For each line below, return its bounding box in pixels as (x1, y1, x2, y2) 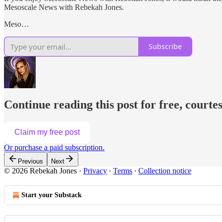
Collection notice (138, 166, 191, 175)
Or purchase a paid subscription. (4, 143, 105, 152)
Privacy (83, 166, 107, 175)
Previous (18, 157, 43, 165)
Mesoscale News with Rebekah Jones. (4, 2, 124, 11)
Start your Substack (21, 191, 82, 199)
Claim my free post (14, 127, 80, 136)
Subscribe (149, 42, 182, 52)
